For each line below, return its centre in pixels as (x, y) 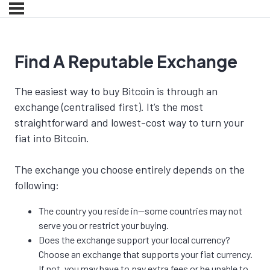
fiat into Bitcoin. (52, 138)
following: (37, 185)
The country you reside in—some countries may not (140, 211)
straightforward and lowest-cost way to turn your (129, 123)
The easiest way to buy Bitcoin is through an (116, 91)
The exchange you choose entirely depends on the (130, 170)
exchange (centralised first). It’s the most (109, 107)
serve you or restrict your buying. (104, 225)
